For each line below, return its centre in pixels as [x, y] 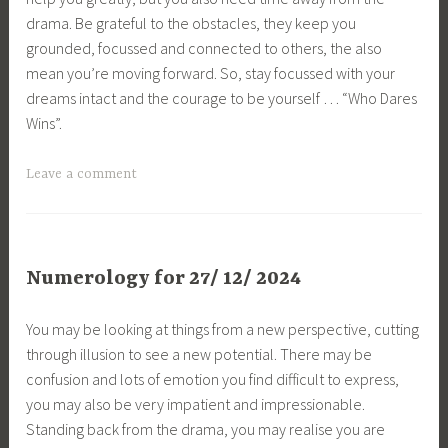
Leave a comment [82, 174]
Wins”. [44, 123]
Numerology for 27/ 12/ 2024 [164, 278]
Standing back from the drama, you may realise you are [206, 429]
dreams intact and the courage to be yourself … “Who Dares [222, 98]
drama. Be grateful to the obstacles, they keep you [191, 23]
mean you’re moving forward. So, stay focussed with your [211, 73]
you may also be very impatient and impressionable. [196, 404]
